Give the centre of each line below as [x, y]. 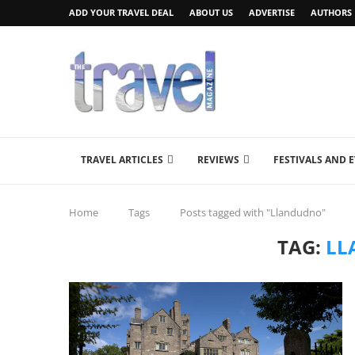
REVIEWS [218, 160]
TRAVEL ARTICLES [122, 160]
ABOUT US [211, 12]
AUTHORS [331, 12]
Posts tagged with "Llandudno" [253, 212]
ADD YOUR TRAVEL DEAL [121, 12]
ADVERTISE [272, 12]
